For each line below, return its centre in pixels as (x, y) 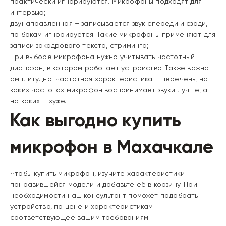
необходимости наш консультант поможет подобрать (104, 195)
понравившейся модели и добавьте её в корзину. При (104, 184)
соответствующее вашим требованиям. (80, 217)
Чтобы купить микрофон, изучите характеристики (98, 173)
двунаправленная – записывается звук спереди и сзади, (109, 23)
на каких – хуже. (38, 101)
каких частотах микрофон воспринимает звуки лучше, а (109, 90)
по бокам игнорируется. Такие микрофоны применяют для (113, 34)
